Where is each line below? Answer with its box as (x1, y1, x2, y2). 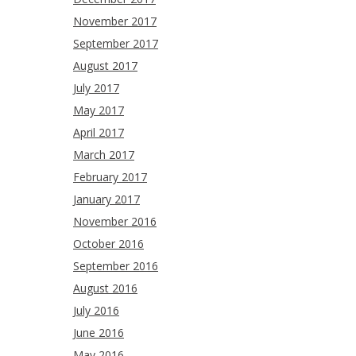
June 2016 (73, 325, 124, 341)
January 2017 (73, 192, 140, 207)
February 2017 (73, 169, 147, 185)
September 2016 (73, 258, 158, 274)
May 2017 (73, 103, 124, 118)
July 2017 (73, 80, 119, 96)
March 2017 (73, 147, 134, 163)
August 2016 (73, 281, 137, 296)
